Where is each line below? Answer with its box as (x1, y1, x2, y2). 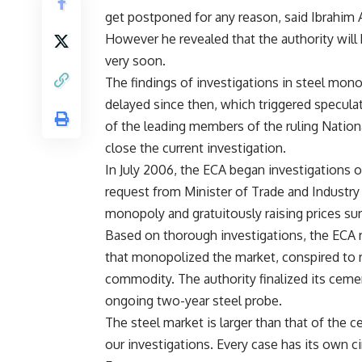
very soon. (105, 53, 166, 69)
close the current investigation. (105, 140, 286, 157)
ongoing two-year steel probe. (105, 293, 282, 309)
